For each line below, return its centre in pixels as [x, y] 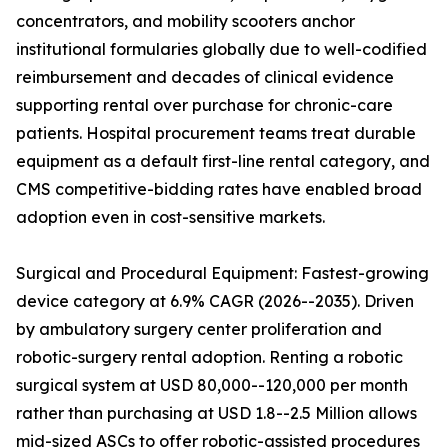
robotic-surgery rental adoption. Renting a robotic [209, 357]
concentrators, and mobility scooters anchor [185, 21]
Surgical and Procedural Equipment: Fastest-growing [222, 273]
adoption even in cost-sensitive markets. [170, 217]
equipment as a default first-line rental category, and [223, 161]
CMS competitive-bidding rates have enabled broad [219, 189]
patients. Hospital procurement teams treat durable [216, 133]
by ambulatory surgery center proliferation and [199, 329]
